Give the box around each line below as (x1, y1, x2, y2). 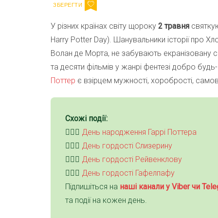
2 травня (158, 21, 189, 31)
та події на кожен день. (65, 196, 147, 205)
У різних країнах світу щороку (51, 21, 158, 31)
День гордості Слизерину (82, 141, 172, 151)
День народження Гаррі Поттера (82, 127, 197, 137)
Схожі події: (65, 114, 108, 124)
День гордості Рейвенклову (82, 155, 182, 164)
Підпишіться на (65, 182, 120, 192)
